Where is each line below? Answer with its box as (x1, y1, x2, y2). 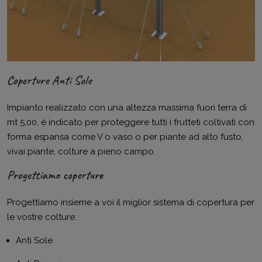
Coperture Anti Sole (7, 72, 91, 89)
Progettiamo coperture (7, 167, 103, 184)
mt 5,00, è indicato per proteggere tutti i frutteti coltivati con (7, 117, 254, 128)
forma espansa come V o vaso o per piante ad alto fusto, (7, 132, 243, 143)
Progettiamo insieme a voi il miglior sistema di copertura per (7, 197, 254, 208)
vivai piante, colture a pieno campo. (7, 146, 156, 157)
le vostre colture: (7, 212, 77, 223)
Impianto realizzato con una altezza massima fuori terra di (7, 102, 247, 113)
